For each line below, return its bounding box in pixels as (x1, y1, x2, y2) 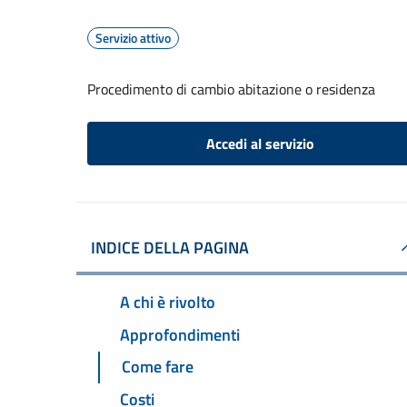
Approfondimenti (120, 322, 240, 347)
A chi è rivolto (120, 289, 215, 314)
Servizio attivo (95, 28, 171, 47)
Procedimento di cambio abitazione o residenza (87, 78, 375, 100)
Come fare (122, 354, 194, 380)
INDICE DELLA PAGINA (91, 235, 249, 260)
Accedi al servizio (205, 133, 314, 154)
